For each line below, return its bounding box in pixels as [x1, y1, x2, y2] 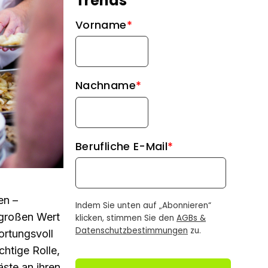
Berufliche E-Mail [75, 138, 168, 154]
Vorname [75, 17, 127, 33]
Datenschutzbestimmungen [75, 225, 188, 237]
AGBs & [176, 212, 206, 224]
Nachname [75, 78, 136, 93]
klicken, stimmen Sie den [75, 212, 176, 224]
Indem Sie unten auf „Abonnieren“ [75, 200, 211, 212]
